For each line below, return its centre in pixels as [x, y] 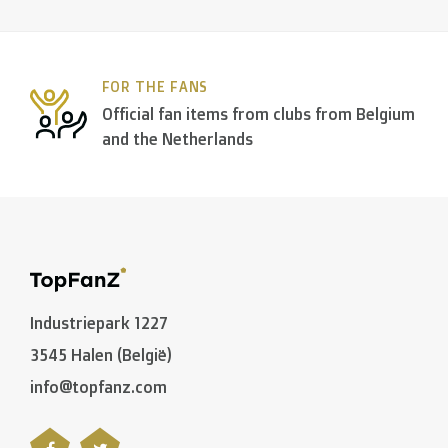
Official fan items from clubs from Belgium [258, 113]
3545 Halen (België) [101, 355]
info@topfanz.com [98, 387]
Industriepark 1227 [99, 323]
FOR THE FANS [155, 86]
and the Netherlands [177, 138]
